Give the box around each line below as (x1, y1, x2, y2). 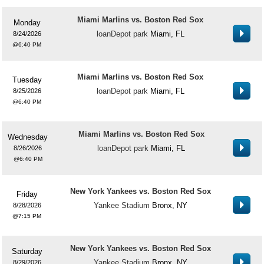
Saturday (11, 247, 42, 256)
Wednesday (8, 133, 48, 141)
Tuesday (12, 75, 42, 84)
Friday (16, 190, 38, 199)
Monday (13, 18, 41, 27)
